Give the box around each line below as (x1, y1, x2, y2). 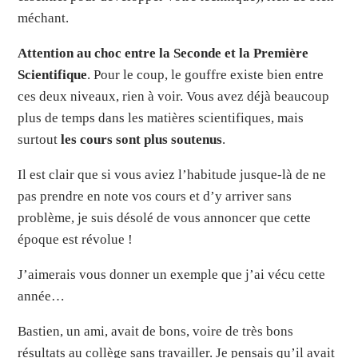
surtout (18, 132, 62, 148)
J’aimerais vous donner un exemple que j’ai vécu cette (18, 267, 326, 283)
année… (18, 288, 66, 304)
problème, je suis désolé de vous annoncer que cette (18, 210, 312, 226)
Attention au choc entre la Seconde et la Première (18, 46, 309, 62)
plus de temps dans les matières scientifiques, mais (18, 110, 304, 126)
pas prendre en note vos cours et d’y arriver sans (18, 189, 292, 205)
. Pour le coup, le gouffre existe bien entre (87, 67, 324, 83)
